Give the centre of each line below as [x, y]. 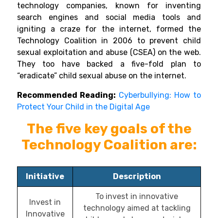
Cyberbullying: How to [160, 95]
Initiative [45, 177]
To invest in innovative [137, 197]
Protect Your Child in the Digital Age [83, 107]
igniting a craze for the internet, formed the [109, 29]
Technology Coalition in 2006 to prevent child [109, 41]
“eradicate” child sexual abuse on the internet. [102, 76]
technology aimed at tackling [137, 208]
